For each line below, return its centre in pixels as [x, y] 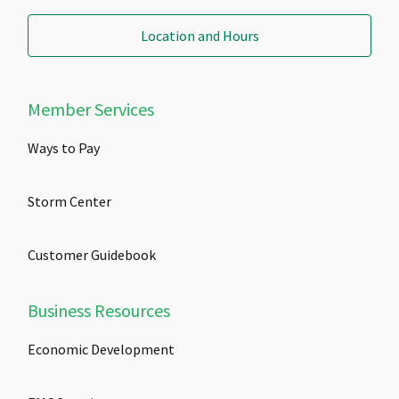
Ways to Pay [64, 148]
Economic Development [101, 350]
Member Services [91, 110]
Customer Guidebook [92, 255]
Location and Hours [199, 35]
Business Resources [99, 311]
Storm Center [69, 202]
